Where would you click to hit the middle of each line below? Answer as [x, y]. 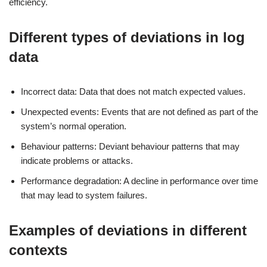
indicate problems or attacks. [77, 161]
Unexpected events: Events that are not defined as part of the [139, 112]
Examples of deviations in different [128, 230]
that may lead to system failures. [84, 195]
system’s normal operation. [74, 126]
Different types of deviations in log [127, 37]
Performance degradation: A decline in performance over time [139, 181]
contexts [38, 250]
